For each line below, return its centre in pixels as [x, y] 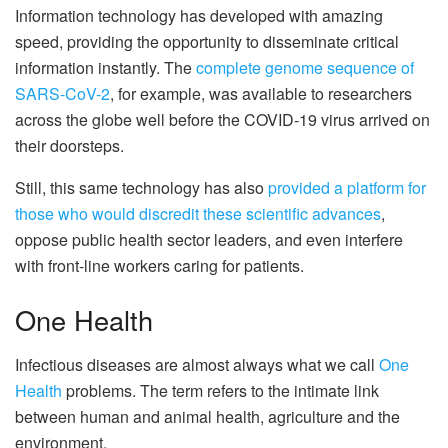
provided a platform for [347, 188]
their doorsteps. [69, 146]
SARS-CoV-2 [62, 94]
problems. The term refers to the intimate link [220, 390]
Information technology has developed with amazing [199, 16]
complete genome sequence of [305, 68]
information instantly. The [105, 68]
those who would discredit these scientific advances [198, 214]
